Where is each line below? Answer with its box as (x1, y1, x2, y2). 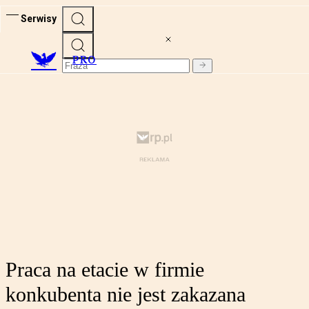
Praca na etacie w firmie (6, 258, 204, 281)
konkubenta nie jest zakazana (6, 283, 246, 306)
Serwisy (21, 12, 57, 24)
